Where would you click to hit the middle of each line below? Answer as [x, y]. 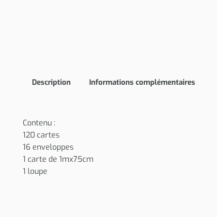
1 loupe [35, 171]
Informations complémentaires [142, 82]
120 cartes [41, 135]
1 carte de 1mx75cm [58, 159]
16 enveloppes [48, 147]
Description [52, 82]
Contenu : [40, 123]
